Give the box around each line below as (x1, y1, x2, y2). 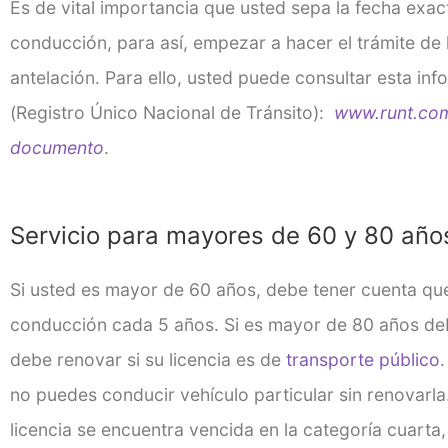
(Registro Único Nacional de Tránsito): (10, 101, 329, 123)
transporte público (286, 349, 440, 371)
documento (10, 136, 104, 158)
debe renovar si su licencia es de (10, 349, 286, 371)
